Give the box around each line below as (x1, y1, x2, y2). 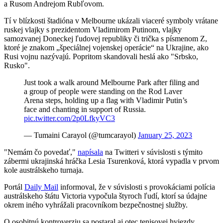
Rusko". (4, 61, 30, 70)
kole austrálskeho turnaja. (4, 166, 84, 175)
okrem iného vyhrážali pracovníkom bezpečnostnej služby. (4, 201, 188, 210)
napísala (78, 148, 103, 157)
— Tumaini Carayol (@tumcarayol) (24, 131, 138, 140)
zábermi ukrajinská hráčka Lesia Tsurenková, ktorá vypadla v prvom (4, 157, 219, 166)
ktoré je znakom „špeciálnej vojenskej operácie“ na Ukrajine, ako (4, 43, 209, 52)
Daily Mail (24, 183, 58, 192)
